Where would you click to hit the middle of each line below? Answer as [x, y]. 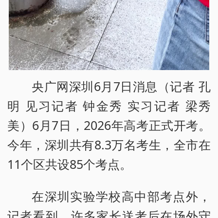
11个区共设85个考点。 [70, 164]
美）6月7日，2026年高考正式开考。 [109, 125]
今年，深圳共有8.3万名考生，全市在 [109, 144]
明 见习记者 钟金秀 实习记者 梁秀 [109, 105]
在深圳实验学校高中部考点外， [121, 196]
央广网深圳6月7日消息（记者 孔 [121, 86]
